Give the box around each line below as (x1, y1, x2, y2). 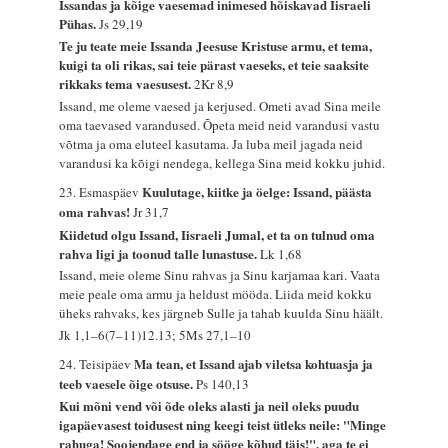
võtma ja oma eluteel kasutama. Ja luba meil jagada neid (59, 134, 364, 153)
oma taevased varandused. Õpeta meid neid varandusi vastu (59, 115, 381, 134)
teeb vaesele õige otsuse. (59, 373, 197, 393)
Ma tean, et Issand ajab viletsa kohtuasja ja (134, 353, 374, 373)
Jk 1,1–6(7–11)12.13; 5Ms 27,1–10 (59, 325, 252, 344)
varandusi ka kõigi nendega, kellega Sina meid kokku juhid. (59, 153, 386, 172)
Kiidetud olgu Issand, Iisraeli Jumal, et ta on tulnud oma (59, 224, 376, 244)
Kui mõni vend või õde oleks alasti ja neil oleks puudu (59, 396, 360, 416)
